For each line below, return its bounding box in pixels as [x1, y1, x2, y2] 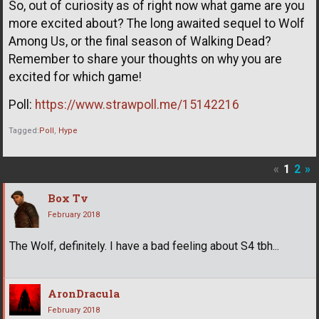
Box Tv [48, 191, 88, 206]
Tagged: [9, 125, 39, 135]
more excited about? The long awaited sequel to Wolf [9, 16, 305, 31]
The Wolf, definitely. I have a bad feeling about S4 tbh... [9, 239, 279, 253]
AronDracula [48, 286, 120, 301]
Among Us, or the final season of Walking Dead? [9, 33, 271, 48]
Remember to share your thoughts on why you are [9, 51, 282, 66]
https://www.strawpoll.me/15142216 [35, 97, 239, 112]
